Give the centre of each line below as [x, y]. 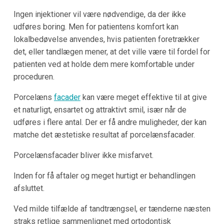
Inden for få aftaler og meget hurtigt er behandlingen [104, 175]
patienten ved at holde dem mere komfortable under [104, 64]
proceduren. [34, 76]
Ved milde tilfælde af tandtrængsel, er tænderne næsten [112, 208]
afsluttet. [29, 188]
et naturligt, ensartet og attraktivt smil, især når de [100, 109]
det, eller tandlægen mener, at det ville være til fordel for [111, 51]
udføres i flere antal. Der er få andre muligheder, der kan [110, 122]
